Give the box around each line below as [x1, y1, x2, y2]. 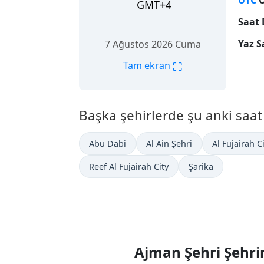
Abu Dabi [89, 138, 126, 149]
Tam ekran [123, 58, 173, 72]
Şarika [189, 161, 213, 172]
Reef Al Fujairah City [89, 161, 169, 172]
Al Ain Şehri [146, 138, 192, 149]
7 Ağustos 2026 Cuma [104, 37, 201, 51]
